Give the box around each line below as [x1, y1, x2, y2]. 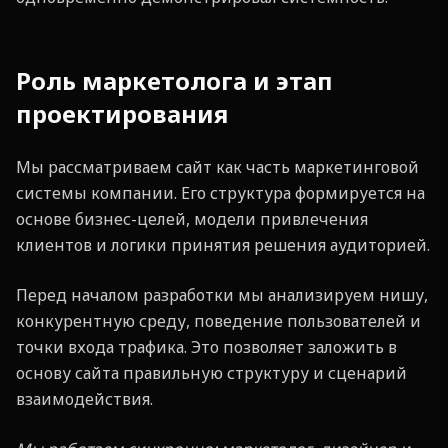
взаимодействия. [16, 388, 153, 410]
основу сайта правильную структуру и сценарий [16, 362, 407, 384]
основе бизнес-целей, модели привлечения [16, 208, 368, 230]
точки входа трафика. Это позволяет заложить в [16, 336, 397, 358]
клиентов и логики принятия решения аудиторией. [16, 234, 430, 256]
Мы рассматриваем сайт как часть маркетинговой [16, 156, 419, 178]
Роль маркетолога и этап [16, 64, 333, 97]
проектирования [16, 97, 228, 130]
